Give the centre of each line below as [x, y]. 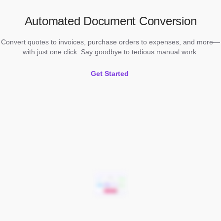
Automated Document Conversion [110, 21]
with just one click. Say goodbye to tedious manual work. [110, 52]
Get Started [110, 74]
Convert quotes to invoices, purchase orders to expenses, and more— [110, 42]
